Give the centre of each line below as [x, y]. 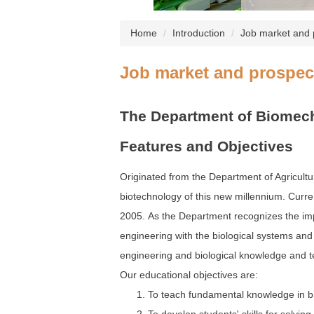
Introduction [199, 33]
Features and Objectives [206, 146]
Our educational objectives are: [189, 275]
